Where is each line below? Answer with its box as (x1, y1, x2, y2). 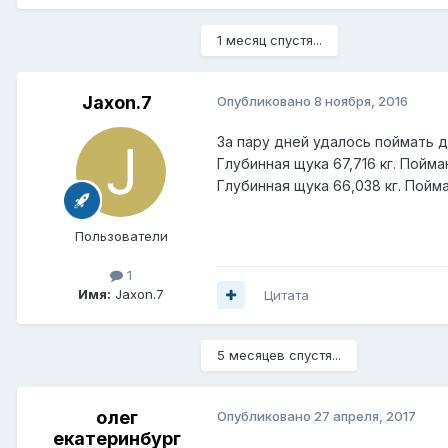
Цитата (264, 286, 309, 303)
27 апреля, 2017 (314, 407, 416, 424)
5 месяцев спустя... (217, 346, 341, 363)
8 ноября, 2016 (314, 92, 408, 109)
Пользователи (74, 227, 168, 244)
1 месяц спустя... (217, 31, 322, 48)
